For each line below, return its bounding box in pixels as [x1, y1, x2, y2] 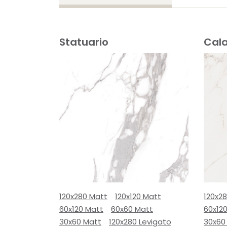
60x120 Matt [59, 204, 103, 214]
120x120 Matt [115, 191, 161, 202]
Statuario [59, 35, 108, 49]
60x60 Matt [111, 204, 153, 214]
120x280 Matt [59, 191, 107, 202]
